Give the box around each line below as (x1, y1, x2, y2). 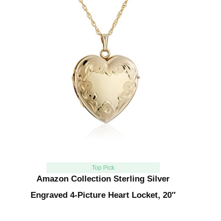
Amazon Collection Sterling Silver (37, 174, 170, 184)
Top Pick (91, 164, 114, 172)
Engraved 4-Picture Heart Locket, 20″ (31, 190, 176, 200)
